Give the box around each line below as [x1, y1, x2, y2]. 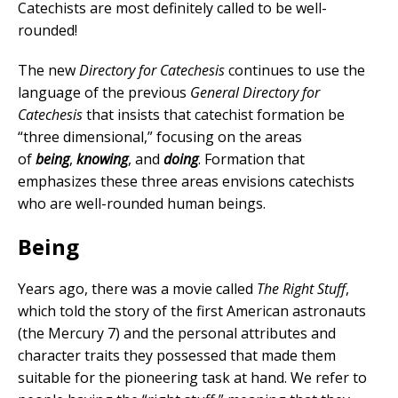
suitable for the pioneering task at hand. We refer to [18, 367, 367, 387]
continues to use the [225, 60, 365, 80]
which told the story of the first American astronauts [18, 300, 366, 321]
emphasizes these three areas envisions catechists [18, 171, 354, 191]
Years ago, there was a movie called [18, 278, 257, 298]
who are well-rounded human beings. [18, 193, 266, 213]
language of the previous [18, 82, 190, 102]
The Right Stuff [257, 278, 346, 298]
